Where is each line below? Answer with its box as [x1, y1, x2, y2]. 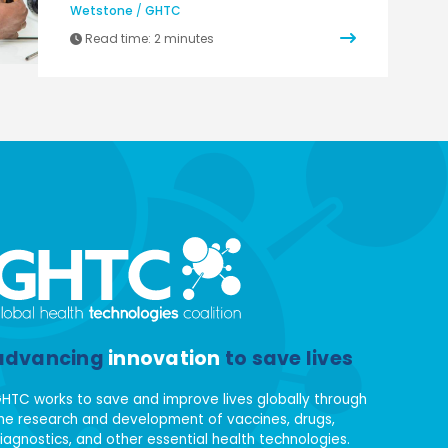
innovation [108, 344, 221, 372]
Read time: [82, 29, 154, 47]
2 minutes [154, 29, 214, 47]
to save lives [220, 344, 354, 372]
